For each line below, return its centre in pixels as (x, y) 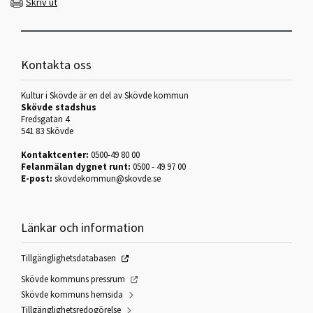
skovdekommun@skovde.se (108, 178)
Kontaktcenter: (56, 154)
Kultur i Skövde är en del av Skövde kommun (105, 95)
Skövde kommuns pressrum (73, 279)
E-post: (38, 178)
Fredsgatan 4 (45, 119)
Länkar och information (82, 227)
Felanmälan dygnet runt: (77, 166)
